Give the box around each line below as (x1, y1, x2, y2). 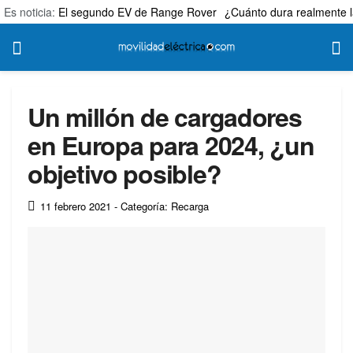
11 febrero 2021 (40, 198, 111, 214)
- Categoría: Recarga (114, 198, 209, 214)
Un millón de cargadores (28, 98, 302, 135)
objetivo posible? (28, 155, 221, 191)
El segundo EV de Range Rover (58, 4, 217, 20)
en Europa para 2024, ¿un (28, 127, 314, 163)
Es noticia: (4, 4, 58, 20)
